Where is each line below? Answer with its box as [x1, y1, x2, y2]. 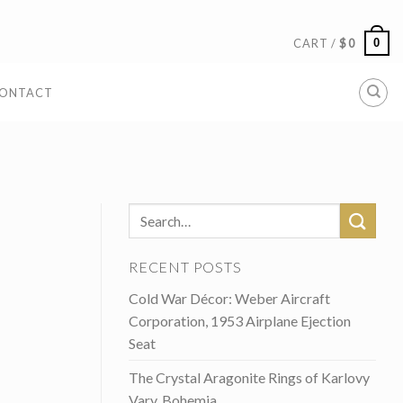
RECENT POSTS [129, 258, 242, 276]
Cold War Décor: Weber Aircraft [129, 290, 330, 308]
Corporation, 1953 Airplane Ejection [129, 312, 351, 330]
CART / [293, 35, 340, 50]
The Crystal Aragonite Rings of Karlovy [129, 369, 370, 387]
